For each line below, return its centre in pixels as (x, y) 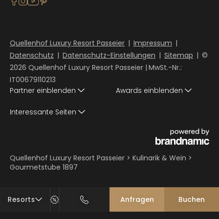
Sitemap (179, 55)
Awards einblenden (149, 90)
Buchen (192, 199)
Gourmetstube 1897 (44, 167)
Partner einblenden (43, 90)
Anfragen (137, 199)
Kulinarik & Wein (160, 158)
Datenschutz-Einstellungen (109, 55)
